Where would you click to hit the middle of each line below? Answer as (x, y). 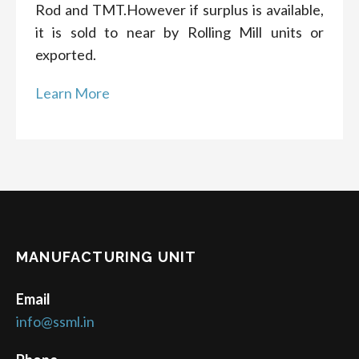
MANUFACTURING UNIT (107, 257)
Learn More (73, 93)
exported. (66, 55)
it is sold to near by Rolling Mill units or (179, 32)
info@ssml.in (55, 322)
